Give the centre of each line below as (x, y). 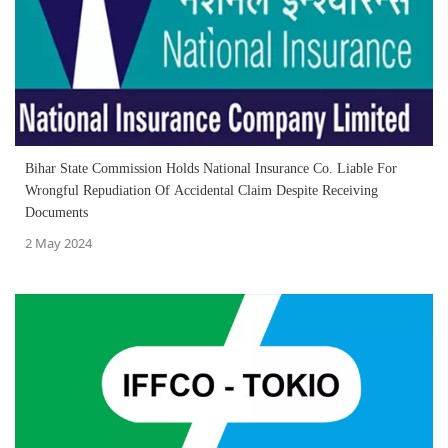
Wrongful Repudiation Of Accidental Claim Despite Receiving (201, 190)
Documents (56, 212)
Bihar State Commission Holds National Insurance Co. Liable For (211, 168)
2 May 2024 (58, 242)
